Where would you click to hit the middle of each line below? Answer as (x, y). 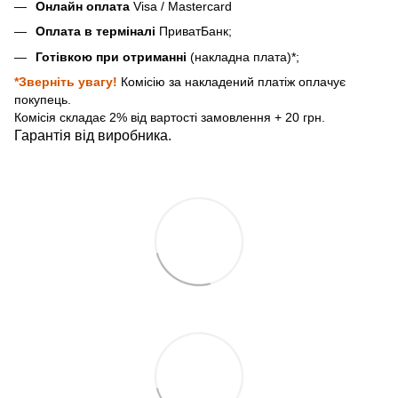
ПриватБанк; (194, 32)
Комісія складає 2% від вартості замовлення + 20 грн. (170, 118)
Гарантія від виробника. (93, 136)
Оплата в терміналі (96, 32)
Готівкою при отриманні (113, 56)
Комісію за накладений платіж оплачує (233, 82)
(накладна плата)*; (245, 56)
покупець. (43, 100)
